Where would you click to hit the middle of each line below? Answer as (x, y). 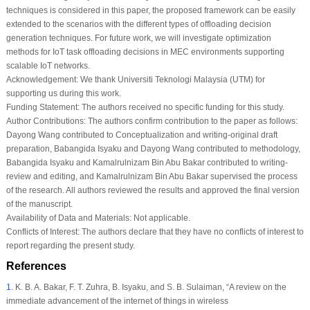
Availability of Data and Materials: (69, 218)
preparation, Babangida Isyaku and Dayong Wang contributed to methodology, (153, 149)
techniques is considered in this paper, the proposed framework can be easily (151, 11)
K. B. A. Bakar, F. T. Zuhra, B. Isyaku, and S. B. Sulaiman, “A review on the (149, 288)
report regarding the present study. (70, 246)
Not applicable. (161, 218)
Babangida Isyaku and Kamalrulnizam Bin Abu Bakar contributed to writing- (147, 163)
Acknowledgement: (42, 80)
